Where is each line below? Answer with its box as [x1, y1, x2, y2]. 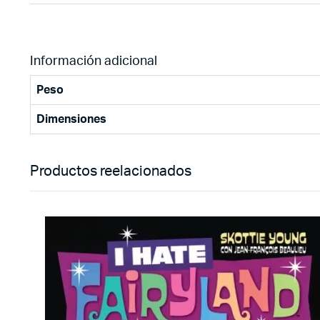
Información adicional [30, 55, 157, 68]
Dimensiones [36, 114, 106, 125]
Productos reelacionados [30, 164, 191, 179]
